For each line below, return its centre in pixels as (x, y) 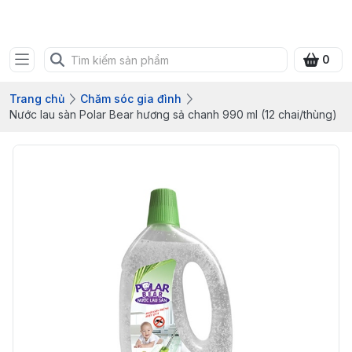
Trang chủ (37, 99)
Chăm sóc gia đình (131, 99)
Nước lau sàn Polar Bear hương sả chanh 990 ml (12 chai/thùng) (173, 114)
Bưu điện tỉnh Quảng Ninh (176, 25)
